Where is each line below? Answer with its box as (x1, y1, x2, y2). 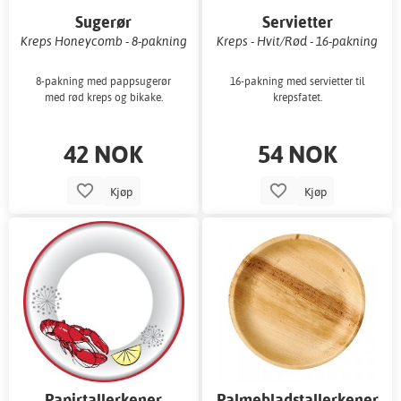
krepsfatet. (272, 90, 322, 105)
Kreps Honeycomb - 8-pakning (20, 32, 187, 48)
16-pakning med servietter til (229, 74, 365, 89)
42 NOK (64, 138, 144, 170)
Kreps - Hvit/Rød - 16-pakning (217, 32, 379, 48)
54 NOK (257, 138, 337, 170)
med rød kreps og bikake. (44, 90, 163, 105)
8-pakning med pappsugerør (36, 74, 172, 89)
